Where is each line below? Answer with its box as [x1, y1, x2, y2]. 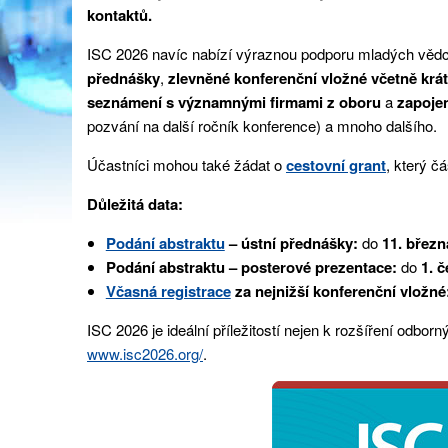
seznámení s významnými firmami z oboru [87, 90, 381, 113]
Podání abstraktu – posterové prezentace [105, 255, 392, 278]
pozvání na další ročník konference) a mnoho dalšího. [87, 114, 437, 136]
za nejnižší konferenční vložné [234, 279, 446, 302]
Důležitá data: [87, 192, 183, 215]
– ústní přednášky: [224, 231, 358, 254]
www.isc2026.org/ [87, 342, 203, 364]
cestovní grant [286, 153, 386, 176]
